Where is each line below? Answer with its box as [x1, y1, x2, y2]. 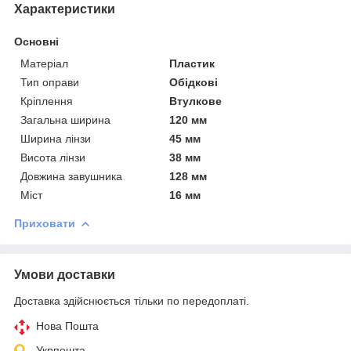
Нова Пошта [36, 319, 99, 332]
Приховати [14, 216, 75, 230]
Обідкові [169, 75, 219, 89]
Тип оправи [20, 75, 79, 89]
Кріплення [20, 94, 73, 107]
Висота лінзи [20, 150, 85, 164]
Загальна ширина [20, 113, 110, 126]
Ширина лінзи [20, 132, 91, 145]
